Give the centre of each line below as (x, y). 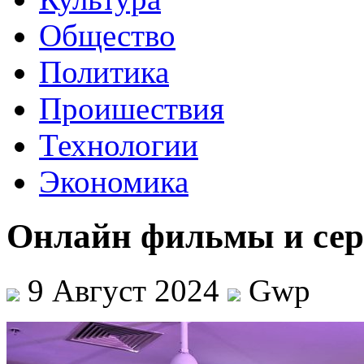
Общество (107, 35)
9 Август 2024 (123, 290)
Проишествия (132, 108)
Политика (104, 72)
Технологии (119, 145)
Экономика (114, 182)
